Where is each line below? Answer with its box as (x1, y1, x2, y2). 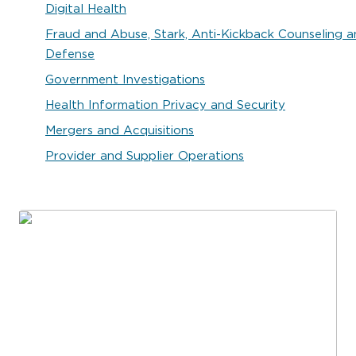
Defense (45, 46, 95, 60)
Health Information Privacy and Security (45, 97, 285, 111)
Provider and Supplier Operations (45, 148, 244, 162)
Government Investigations (45, 72, 205, 86)
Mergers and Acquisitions (45, 122, 194, 137)
